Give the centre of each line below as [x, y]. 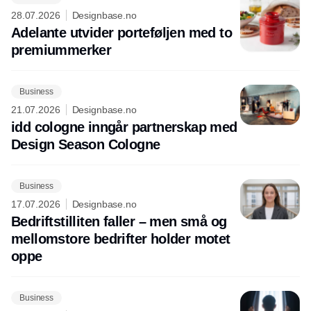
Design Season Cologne [86, 145]
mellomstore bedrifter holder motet [121, 239]
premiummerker [61, 50]
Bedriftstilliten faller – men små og [119, 222]
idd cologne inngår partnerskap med [124, 127]
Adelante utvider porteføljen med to [121, 33]
